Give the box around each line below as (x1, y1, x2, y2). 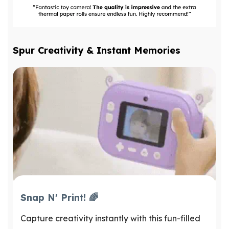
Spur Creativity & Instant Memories (13, 44, 180, 56)
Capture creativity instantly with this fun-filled (20, 213, 200, 223)
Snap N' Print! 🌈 (20, 191, 98, 203)
